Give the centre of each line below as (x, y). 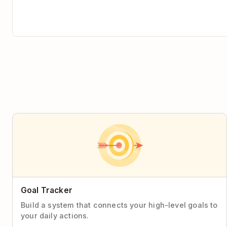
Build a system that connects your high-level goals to (119, 205)
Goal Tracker (47, 190)
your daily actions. (55, 216)
